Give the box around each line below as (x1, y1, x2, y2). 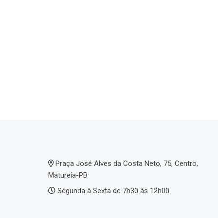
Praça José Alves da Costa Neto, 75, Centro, (54, 159, 198, 168)
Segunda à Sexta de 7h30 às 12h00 (55, 186, 169, 195)
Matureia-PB (48, 170, 88, 180)
